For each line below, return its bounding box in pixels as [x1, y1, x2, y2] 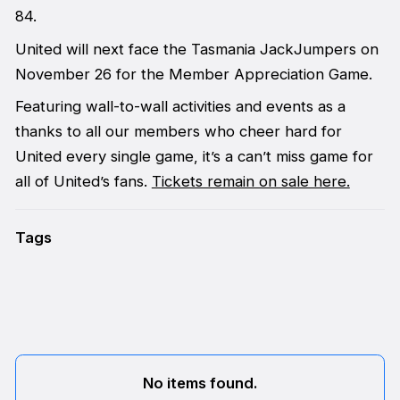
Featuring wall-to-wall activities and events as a [14, 97, 346, 116]
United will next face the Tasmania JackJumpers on [14, 39, 379, 58]
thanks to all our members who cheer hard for [14, 122, 342, 141]
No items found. [143, 374, 257, 393]
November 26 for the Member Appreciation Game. [14, 64, 372, 83]
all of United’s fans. [14, 172, 152, 191]
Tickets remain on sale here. [151, 172, 350, 191]
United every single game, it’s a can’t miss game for [14, 147, 373, 166]
